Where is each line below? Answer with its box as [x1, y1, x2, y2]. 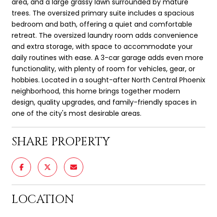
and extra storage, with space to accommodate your [12, 41, 193, 51]
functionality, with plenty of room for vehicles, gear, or [12, 63, 195, 74]
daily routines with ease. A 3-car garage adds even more [12, 52, 203, 62]
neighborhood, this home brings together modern [12, 86, 180, 96]
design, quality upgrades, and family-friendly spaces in [12, 97, 197, 107]
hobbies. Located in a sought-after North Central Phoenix [12, 75, 205, 85]
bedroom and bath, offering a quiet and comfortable [12, 19, 192, 29]
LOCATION [12, 191, 74, 207]
